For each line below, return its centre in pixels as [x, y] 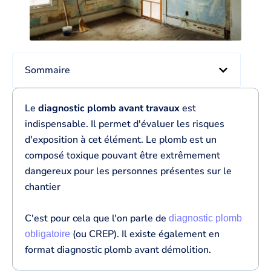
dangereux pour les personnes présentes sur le [128, 171]
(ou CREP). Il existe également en [145, 234]
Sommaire [47, 70]
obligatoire [47, 234]
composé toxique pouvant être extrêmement [122, 155]
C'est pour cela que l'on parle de [97, 218]
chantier [43, 187]
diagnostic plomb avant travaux [108, 108]
